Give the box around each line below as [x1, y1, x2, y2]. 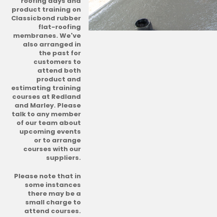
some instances [25, 180, 81, 189]
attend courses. [24, 206, 81, 216]
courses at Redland [12, 92, 81, 101]
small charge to [25, 198, 81, 207]
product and [36, 75, 81, 84]
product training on [12, 5, 81, 14]
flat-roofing [38, 22, 81, 31]
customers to [33, 57, 81, 66]
